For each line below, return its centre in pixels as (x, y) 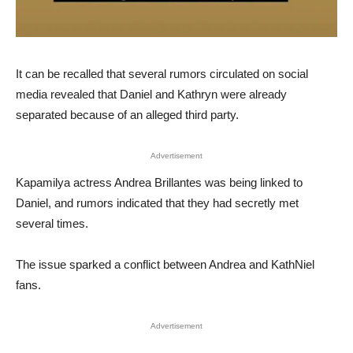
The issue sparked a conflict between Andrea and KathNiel (165, 264)
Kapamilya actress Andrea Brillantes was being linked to (159, 182)
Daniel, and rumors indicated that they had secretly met (157, 203)
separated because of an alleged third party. (127, 114)
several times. (52, 223)
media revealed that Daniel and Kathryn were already (151, 94)
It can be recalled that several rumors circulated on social (162, 73)
